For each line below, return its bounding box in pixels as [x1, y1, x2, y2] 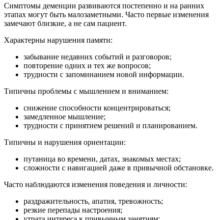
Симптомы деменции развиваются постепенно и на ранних [4, 1, 204, 10]
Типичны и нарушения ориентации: [4, 137, 126, 146]
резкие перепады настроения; [24, 205, 122, 214]
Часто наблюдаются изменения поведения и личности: [4, 180, 187, 189]
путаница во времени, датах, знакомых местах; [24, 154, 181, 163]
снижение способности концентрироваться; [24, 103, 170, 112]
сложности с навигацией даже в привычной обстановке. [24, 163, 214, 172]
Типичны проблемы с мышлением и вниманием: [4, 86, 168, 95]
